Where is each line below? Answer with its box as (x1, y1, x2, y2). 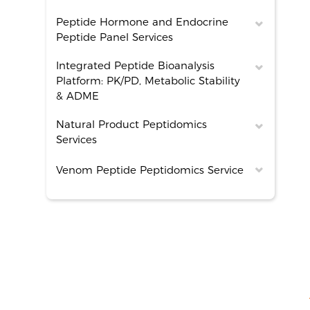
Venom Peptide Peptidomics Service (56, 163, 244, 176)
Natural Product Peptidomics (56, 118, 208, 131)
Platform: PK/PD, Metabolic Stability (56, 74, 241, 87)
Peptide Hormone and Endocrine (56, 15, 229, 28)
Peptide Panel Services (56, 30, 174, 44)
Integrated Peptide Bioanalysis (56, 59, 215, 72)
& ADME (56, 89, 100, 102)
